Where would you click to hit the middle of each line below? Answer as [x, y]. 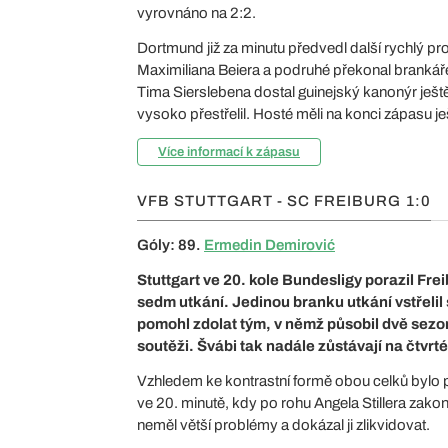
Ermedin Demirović [269, 244]
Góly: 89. [170, 244]
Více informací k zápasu [229, 151]
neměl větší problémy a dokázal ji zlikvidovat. [283, 424]
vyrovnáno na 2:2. [196, 12]
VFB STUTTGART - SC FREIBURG [269, 200]
